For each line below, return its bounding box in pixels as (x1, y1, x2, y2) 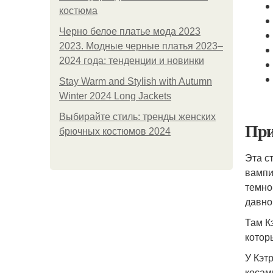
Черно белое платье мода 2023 (59, 26, 200, 37)
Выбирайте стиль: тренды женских (59, 112, 216, 122)
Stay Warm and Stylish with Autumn (59, 76, 212, 87)
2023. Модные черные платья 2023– (59, 41, 223, 51)
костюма (59, 5, 97, 16)
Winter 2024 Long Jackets (59, 91, 171, 101)
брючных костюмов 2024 (59, 126, 171, 136)
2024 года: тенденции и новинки (59, 55, 204, 66)
